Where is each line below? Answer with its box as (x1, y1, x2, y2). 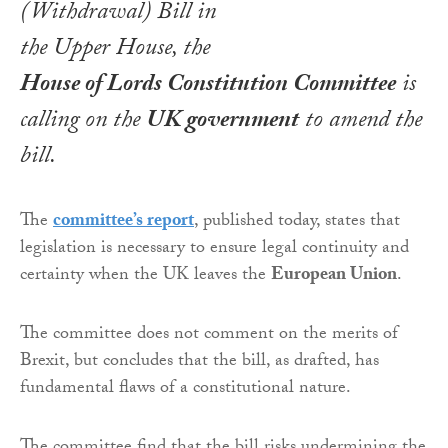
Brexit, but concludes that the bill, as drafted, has (20, 346, 379, 378)
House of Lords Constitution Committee (20, 65, 396, 107)
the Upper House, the (20, 29, 210, 71)
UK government (146, 101, 299, 143)
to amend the (299, 101, 422, 143)
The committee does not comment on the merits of (20, 319, 398, 351)
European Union (271, 260, 397, 292)
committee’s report (53, 206, 194, 238)
